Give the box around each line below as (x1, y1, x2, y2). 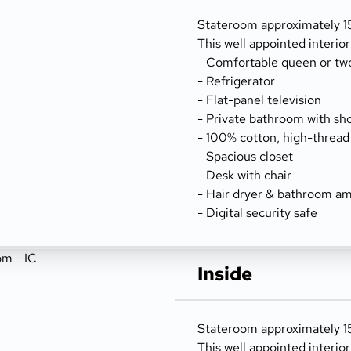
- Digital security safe (197, 204, 317, 221)
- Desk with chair (197, 167, 291, 183)
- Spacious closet (197, 148, 293, 165)
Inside (197, 262, 252, 286)
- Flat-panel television (197, 92, 321, 108)
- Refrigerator (197, 73, 275, 89)
